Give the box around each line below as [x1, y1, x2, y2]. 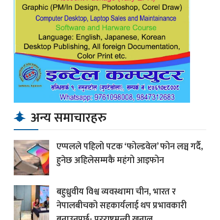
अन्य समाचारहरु [28, 108, 107, 129]
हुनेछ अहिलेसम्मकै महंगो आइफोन [56, 153, 164, 168]
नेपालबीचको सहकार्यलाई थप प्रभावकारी [56, 198, 187, 214]
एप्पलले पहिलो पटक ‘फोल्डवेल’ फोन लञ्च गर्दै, [56, 139, 203, 155]
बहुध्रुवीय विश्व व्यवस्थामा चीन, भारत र [56, 185, 176, 200]
